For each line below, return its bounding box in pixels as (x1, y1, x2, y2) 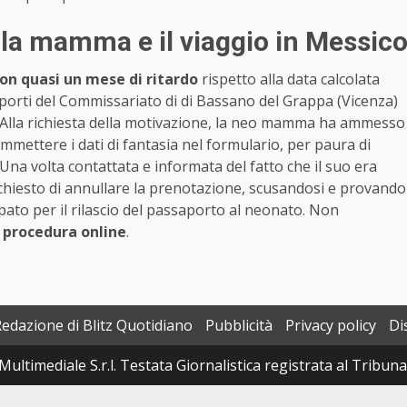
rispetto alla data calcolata (198, 68, 380, 89)
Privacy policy (285, 314, 376, 335)
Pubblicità (205, 314, 273, 335)
